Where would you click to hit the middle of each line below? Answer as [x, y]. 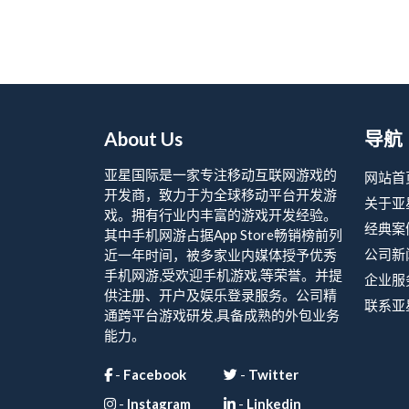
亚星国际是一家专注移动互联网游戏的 [220, 174]
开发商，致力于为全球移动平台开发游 [220, 194]
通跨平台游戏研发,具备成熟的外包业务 [222, 315]
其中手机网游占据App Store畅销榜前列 [223, 235]
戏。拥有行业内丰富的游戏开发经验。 [220, 215]
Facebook [155, 374]
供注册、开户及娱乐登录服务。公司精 [220, 295]
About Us [143, 138]
